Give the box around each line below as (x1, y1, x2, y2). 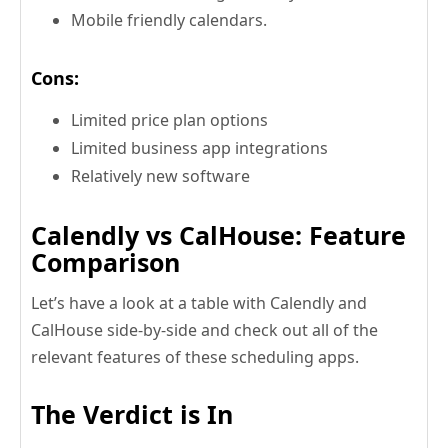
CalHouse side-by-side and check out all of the (31, 318, 378, 341)
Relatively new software (71, 164, 250, 187)
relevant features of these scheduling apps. (31, 345, 359, 368)
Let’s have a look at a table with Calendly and (31, 291, 367, 314)
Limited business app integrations (71, 136, 328, 159)
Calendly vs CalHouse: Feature (31, 217, 406, 252)
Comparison (31, 244, 180, 279)
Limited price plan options (71, 108, 268, 131)
